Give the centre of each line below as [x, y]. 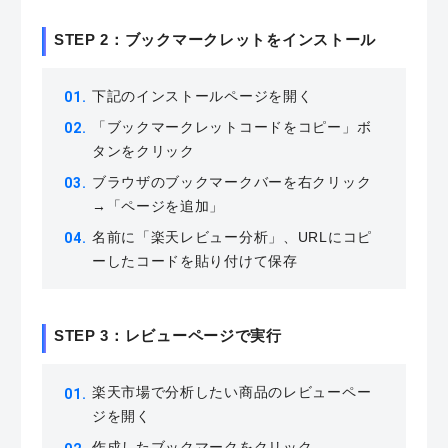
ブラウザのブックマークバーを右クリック [231, 181]
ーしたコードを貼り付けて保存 [194, 260]
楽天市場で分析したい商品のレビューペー [231, 392]
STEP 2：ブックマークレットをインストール [215, 39]
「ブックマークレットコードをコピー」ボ [231, 126]
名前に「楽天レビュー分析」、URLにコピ [231, 236]
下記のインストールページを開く [202, 95]
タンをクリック [143, 150]
